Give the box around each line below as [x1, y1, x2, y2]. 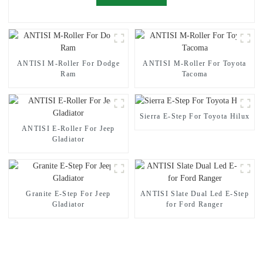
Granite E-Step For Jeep [26, 189, 111, 198]
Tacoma [181, 69, 208, 78]
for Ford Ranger [166, 200, 223, 208]
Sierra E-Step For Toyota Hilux [139, 112, 250, 120]
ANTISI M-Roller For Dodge [16, 59, 120, 68]
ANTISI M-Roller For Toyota [143, 59, 247, 68]
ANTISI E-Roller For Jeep [22, 124, 115, 133]
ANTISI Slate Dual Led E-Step [140, 189, 249, 198]
